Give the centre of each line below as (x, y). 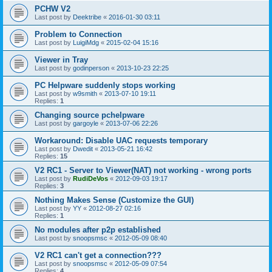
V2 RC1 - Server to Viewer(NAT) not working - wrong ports (143, 170)
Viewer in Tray (61, 60)
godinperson (91, 68)
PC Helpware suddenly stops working (105, 85)
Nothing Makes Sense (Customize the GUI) (114, 200)
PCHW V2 (53, 9)
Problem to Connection (78, 34)
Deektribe (87, 17)
